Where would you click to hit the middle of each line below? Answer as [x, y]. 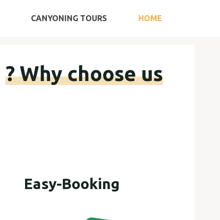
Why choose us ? [91, 73]
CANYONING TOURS [69, 18]
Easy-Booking [72, 184]
